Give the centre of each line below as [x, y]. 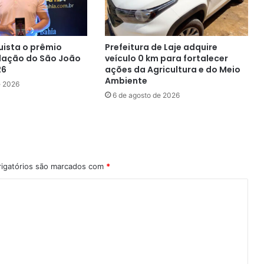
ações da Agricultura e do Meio [173, 70]
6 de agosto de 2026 [146, 95]
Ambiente [126, 81]
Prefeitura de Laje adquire [161, 47]
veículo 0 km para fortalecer [167, 59]
